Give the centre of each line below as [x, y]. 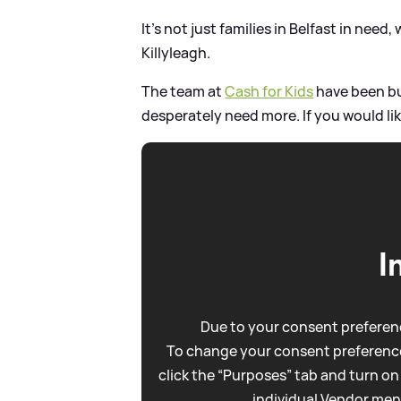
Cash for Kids [269, 91]
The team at [183, 91]
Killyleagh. [176, 52]
